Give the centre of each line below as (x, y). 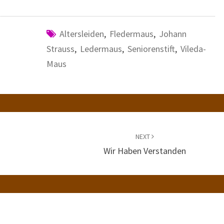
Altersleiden (81, 34)
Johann (172, 34)
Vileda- (193, 49)
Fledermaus (131, 34)
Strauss (60, 49)
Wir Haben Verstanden (145, 151)
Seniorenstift (151, 49)
